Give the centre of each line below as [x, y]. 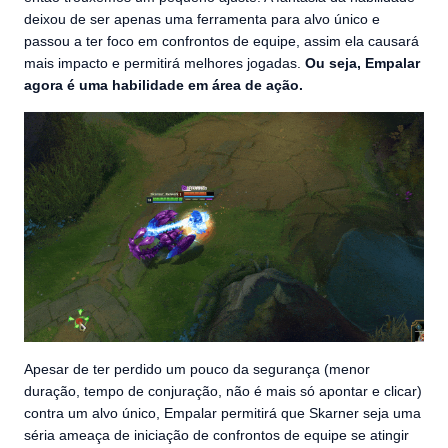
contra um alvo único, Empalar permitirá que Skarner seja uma [222, 413]
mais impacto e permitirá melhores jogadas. [164, 62]
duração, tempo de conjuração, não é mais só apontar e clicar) [223, 391]
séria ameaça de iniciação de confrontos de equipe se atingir [216, 435]
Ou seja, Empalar [362, 62]
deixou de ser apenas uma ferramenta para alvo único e [202, 18]
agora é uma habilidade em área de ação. [163, 84]
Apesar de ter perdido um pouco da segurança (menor [197, 369]
